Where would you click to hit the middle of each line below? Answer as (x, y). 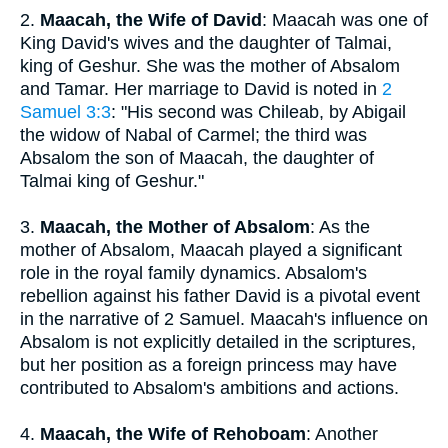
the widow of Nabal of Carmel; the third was (193, 135)
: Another (342, 434)
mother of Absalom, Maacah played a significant (211, 250)
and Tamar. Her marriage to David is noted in (201, 89)
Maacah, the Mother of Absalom (175, 227)
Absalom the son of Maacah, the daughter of (197, 158)
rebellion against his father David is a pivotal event (220, 296)
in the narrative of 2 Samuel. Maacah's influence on (224, 319)
